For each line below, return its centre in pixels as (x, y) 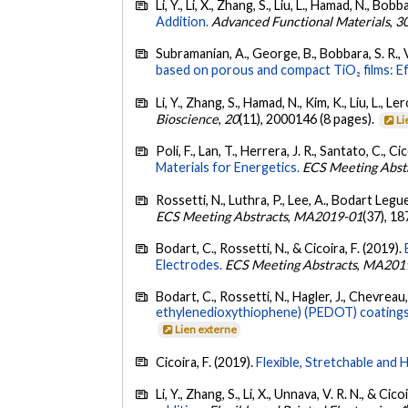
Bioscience (188, 118)
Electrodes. (189, 264)
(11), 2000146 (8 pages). (308, 118)
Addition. (183, 21)
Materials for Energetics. (228, 168)
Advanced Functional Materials (301, 21)
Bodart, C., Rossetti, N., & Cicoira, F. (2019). (280, 248)
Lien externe (206, 330)
